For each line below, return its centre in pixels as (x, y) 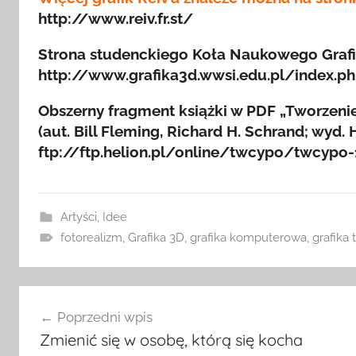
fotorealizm (91, 237)
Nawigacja (70, 299)
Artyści (78, 217)
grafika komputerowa (248, 237)
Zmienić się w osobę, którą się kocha (171, 340)
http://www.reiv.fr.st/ (116, 18)
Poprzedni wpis (104, 317)
